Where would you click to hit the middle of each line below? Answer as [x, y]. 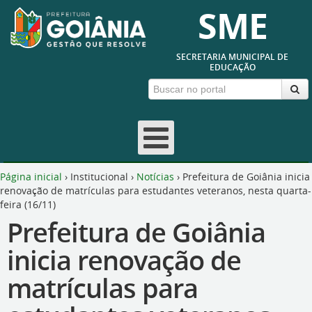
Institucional [99, 177]
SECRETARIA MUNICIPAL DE [232, 57]
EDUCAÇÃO [232, 67]
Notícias [155, 177]
